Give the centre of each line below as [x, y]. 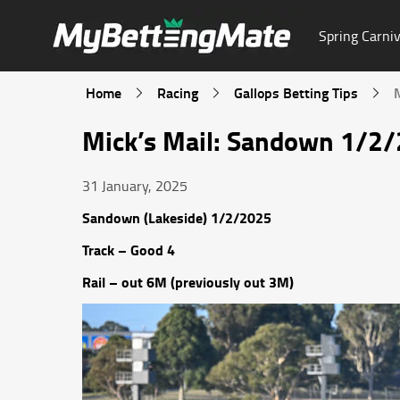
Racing [178, 92]
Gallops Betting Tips [296, 92]
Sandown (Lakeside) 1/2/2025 [177, 217]
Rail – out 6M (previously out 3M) [188, 282]
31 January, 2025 [135, 186]
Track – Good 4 [129, 250]
